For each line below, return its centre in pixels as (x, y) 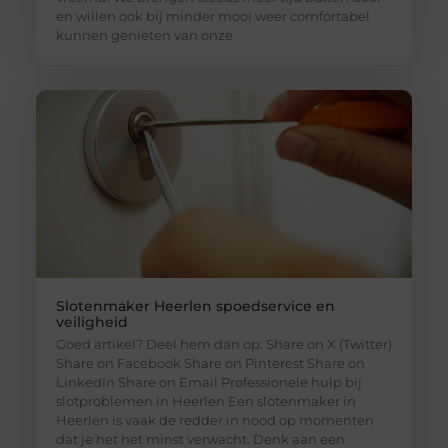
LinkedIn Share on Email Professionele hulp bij (208, 382)
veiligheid (91, 322)
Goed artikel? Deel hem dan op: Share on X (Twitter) (223, 344)
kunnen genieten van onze (144, 35)
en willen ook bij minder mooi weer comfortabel (212, 16)
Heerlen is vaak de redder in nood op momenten (214, 420)
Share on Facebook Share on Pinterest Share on (210, 363)
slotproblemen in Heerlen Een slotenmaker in (205, 401)
